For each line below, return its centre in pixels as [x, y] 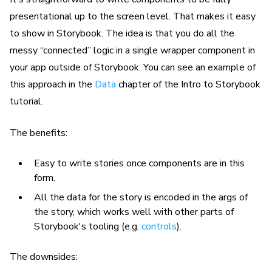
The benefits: [39, 133]
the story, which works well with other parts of [134, 212]
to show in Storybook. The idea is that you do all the [122, 33]
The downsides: [44, 257]
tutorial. [26, 101]
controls [159, 226]
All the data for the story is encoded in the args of [141, 197]
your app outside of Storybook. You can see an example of [133, 67]
